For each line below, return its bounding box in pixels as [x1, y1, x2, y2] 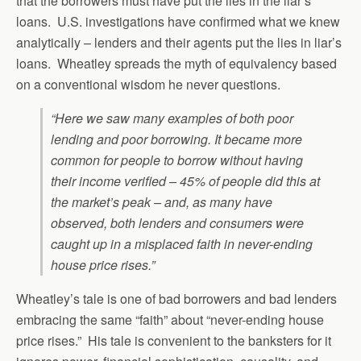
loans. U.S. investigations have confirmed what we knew [16, 12, 340, 31]
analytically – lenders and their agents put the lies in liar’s [16, 33, 342, 52]
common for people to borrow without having [51, 151, 303, 169]
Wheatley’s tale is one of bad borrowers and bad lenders [16, 289, 337, 308]
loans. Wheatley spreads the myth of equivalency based [16, 54, 337, 73]
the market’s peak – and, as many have [51, 193, 272, 211]
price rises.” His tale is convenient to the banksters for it [16, 331, 331, 350]
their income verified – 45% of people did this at [51, 172, 320, 190]
